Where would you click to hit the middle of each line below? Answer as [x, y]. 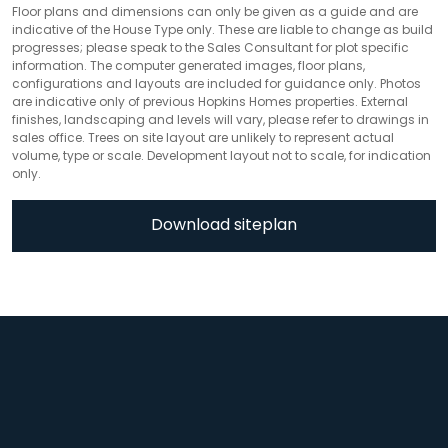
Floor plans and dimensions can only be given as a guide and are [215, 12]
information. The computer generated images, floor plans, [188, 66]
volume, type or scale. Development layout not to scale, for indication [221, 156]
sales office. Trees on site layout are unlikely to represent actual [203, 138]
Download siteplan [224, 225]
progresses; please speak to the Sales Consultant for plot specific [210, 48]
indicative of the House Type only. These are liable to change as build [222, 30]
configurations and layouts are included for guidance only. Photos [216, 84]
